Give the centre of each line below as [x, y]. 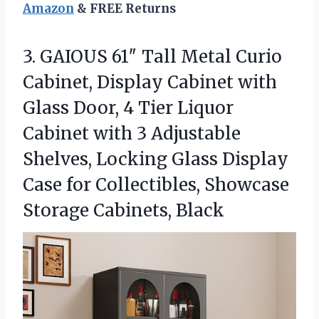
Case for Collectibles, [114, 185]
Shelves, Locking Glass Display [156, 159]
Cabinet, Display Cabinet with [150, 83]
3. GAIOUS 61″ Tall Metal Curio [152, 57]
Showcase [247, 185]
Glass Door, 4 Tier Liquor [128, 108]
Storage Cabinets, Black [124, 211]
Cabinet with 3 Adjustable [132, 134]
